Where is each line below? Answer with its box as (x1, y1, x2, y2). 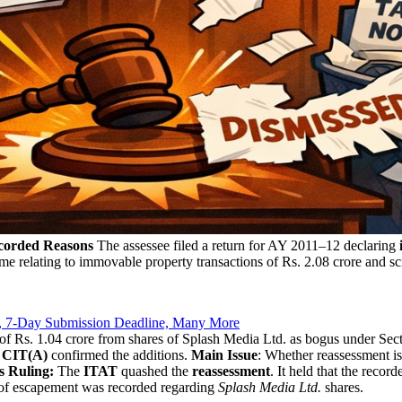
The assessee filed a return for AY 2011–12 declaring (93, 237, 399, 253)
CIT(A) (2, 346, 48, 363)
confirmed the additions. (48, 346, 191, 363)
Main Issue (191, 346, 258, 363)
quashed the (118, 363, 188, 379)
